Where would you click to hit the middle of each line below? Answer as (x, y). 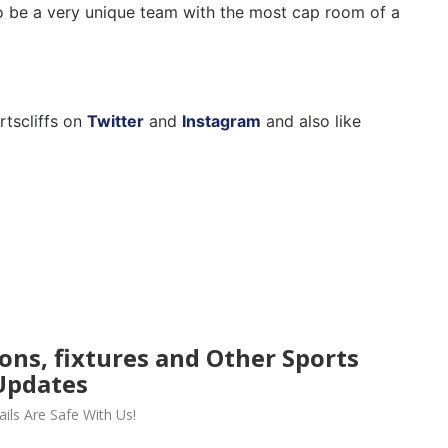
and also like (311, 120)
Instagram (221, 120)
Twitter (115, 120)
